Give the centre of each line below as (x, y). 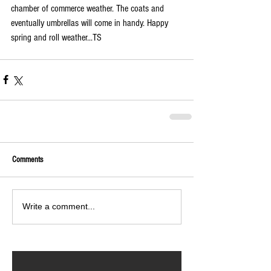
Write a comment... (59, 207)
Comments (28, 159)
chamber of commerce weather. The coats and (89, 8)
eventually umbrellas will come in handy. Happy (91, 23)
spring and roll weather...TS (56, 37)
